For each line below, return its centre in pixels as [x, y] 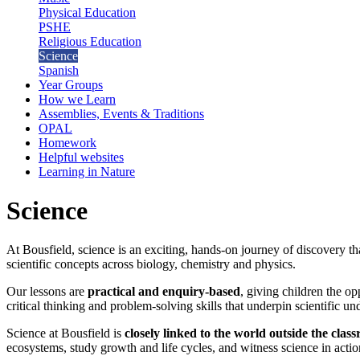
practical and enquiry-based [164, 292]
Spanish [59, 70]
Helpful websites [81, 157]
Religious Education [90, 41]
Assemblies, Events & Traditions [121, 113]
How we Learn [77, 99]
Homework [67, 142]
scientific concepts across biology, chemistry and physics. [151, 264]
